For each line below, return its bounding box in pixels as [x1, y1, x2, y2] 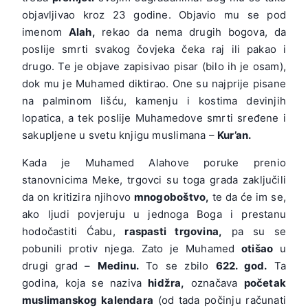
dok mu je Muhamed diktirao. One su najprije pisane [22, 76, 286, 90]
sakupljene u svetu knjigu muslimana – [22, 128, 217, 142]
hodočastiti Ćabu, [22, 224, 125, 238]
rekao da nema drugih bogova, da [95, 25, 286, 38]
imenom [22, 25, 69, 38]
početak [243, 276, 286, 289]
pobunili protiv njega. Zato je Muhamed [22, 241, 241, 255]
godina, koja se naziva [22, 276, 148, 289]
